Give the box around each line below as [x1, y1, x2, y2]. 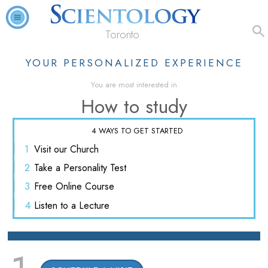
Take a [34, 161, 60, 175]
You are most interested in [91, 79, 177, 90]
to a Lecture [57, 198, 109, 212]
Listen [34, 198, 57, 212]
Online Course [53, 179, 114, 194]
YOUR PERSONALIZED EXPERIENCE [25, 55, 243, 71]
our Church [51, 142, 99, 156]
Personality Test [60, 161, 126, 175]
